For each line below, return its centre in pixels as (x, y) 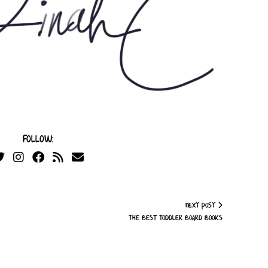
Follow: (38, 139)
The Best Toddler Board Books (175, 218)
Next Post (201, 205)
